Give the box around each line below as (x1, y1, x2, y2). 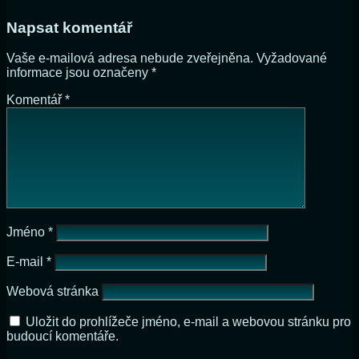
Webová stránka (6, 284, 99, 299)
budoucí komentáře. (6, 329, 119, 344)
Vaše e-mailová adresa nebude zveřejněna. (6, 51, 253, 66)
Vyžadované (256, 51, 327, 66)
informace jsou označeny (6, 66, 151, 80)
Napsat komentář (6, 18, 132, 36)
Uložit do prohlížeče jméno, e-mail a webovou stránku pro (26, 315, 351, 329)
